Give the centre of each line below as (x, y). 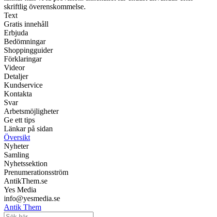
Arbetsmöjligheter (31, 111)
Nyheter (16, 146)
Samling (16, 155)
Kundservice (23, 85)
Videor (14, 68)
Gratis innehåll (26, 24)
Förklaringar (23, 59)
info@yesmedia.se (32, 199)
